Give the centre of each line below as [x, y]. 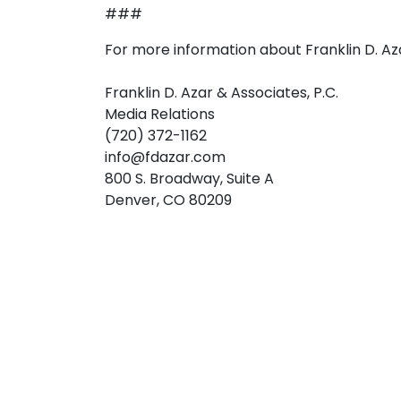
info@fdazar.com [165, 157]
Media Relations [160, 114]
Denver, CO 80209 [168, 200]
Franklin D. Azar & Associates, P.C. [222, 93]
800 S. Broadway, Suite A [189, 179]
